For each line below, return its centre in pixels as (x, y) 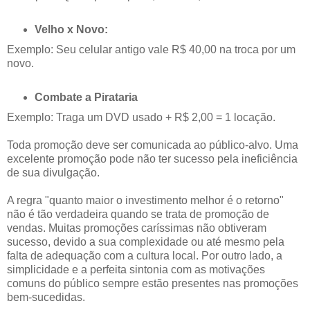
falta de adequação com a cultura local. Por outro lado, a (145, 255)
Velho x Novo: (71, 30)
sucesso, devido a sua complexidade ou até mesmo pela (146, 241)
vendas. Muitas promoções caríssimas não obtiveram (137, 228)
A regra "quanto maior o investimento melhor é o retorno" (145, 200)
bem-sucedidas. (46, 297)
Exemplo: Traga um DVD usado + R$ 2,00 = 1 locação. (141, 117)
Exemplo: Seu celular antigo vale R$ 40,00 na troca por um (151, 50)
